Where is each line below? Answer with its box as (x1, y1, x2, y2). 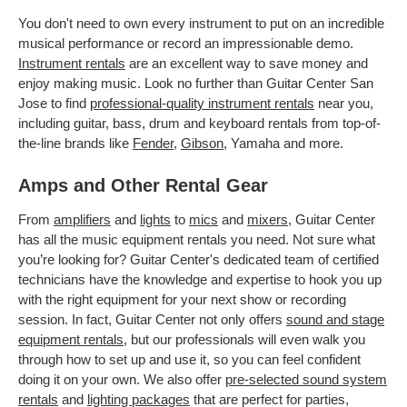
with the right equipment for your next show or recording (18, 291, 346, 307)
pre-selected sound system (225, 371, 387, 387)
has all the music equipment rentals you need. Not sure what (18, 231, 375, 247)
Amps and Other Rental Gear (18, 174, 268, 195)
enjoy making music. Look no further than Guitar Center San (18, 74, 373, 91)
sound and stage (286, 311, 384, 327)
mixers (247, 211, 288, 227)
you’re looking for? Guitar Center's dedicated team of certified (18, 251, 379, 267)
